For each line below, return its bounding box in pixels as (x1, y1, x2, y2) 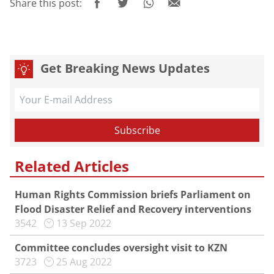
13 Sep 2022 (56, 217, 111, 230)
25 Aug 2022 (56, 255, 112, 268)
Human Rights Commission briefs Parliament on (15, 188, 251, 201)
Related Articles (15, 156, 129, 176)
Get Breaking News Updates (40, 60, 210, 76)
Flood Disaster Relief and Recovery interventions (15, 202, 251, 216)
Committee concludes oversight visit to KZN (15, 241, 228, 254)
